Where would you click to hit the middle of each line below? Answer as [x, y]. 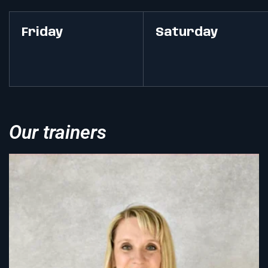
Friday [42, 33]
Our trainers [58, 133]
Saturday [187, 33]
